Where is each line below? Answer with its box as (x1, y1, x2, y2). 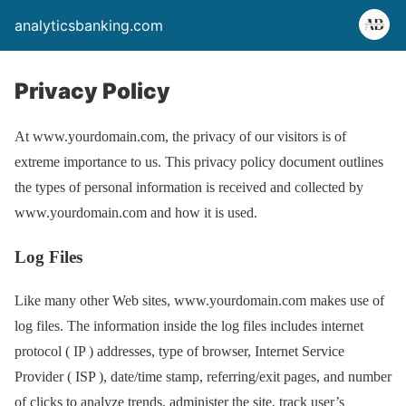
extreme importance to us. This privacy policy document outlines (14, 154, 383, 169)
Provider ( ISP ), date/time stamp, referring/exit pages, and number (14, 369, 391, 385)
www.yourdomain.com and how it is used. (14, 205, 257, 220)
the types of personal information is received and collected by (14, 179, 363, 195)
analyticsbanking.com (14, 16, 163, 34)
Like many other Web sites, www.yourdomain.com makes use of (14, 293, 384, 309)
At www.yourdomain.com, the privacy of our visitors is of (14, 129, 346, 144)
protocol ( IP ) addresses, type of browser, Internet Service (14, 343, 344, 360)
